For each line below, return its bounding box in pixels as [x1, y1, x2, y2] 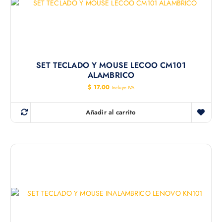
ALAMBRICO [87, 69, 135, 81]
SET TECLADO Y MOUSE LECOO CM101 [36, 59, 186, 71]
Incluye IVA [111, 84, 135, 91]
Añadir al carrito [86, 107, 136, 117]
